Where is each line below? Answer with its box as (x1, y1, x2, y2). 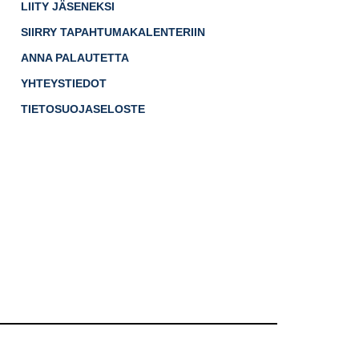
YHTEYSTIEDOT (21, 77, 107, 91)
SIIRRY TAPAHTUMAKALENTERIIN (21, 26, 205, 39)
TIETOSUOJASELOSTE (21, 103, 145, 116)
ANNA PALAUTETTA (21, 51, 129, 65)
